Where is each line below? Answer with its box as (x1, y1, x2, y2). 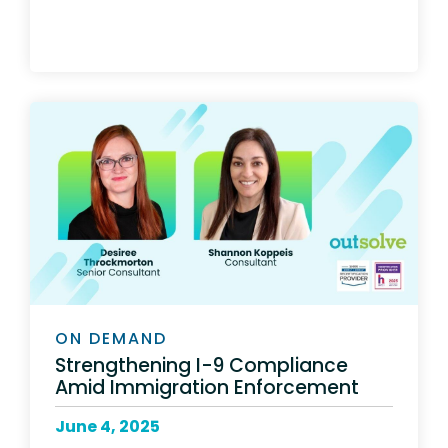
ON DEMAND (55, 327, 167, 351)
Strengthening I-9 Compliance (55, 351, 348, 379)
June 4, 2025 (55, 414, 160, 438)
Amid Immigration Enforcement (55, 373, 359, 401)
